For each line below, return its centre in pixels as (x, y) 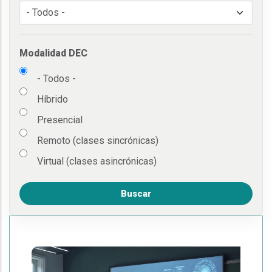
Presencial (60, 120)
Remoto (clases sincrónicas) (98, 141)
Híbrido (53, 100)
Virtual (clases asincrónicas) (97, 161)
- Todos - (56, 79)
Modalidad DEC (53, 53)
